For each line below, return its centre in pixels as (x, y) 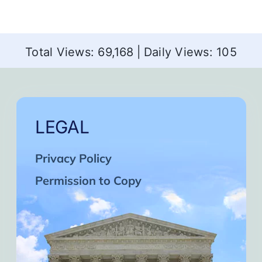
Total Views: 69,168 (80, 52)
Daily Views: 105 (190, 52)
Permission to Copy (89, 181)
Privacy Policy (74, 158)
